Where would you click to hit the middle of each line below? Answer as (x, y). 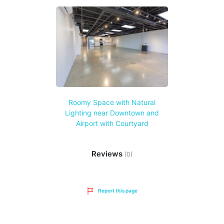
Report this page (118, 190)
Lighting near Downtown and (112, 112)
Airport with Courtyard (112, 123)
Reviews (108, 153)
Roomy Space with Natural (112, 102)
